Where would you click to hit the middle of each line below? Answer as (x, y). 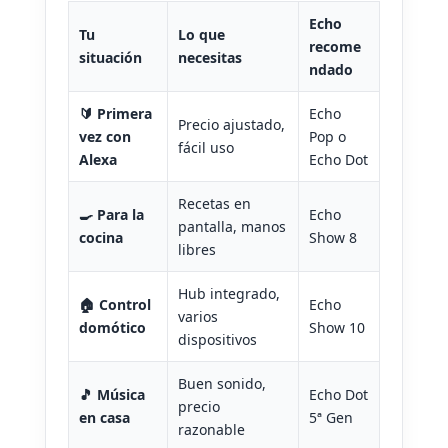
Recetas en (214, 204)
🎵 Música (112, 395)
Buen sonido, (222, 384)
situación (110, 58)
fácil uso (206, 148)
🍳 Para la (111, 215)
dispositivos (217, 340)
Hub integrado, (229, 294)
